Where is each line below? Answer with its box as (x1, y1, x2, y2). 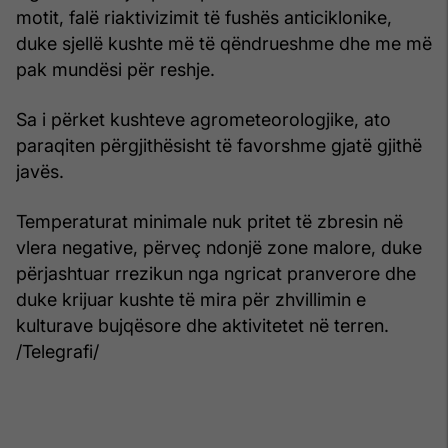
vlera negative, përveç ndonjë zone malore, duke (16, 236, 422, 258)
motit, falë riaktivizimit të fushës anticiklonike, (16, 6, 392, 28)
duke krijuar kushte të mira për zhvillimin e (16, 288, 366, 310)
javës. (16, 160, 64, 182)
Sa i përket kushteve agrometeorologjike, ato (16, 108, 391, 130)
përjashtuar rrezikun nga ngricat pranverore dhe (16, 262, 416, 284)
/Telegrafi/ (16, 340, 99, 362)
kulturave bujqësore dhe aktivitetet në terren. (16, 314, 389, 336)
